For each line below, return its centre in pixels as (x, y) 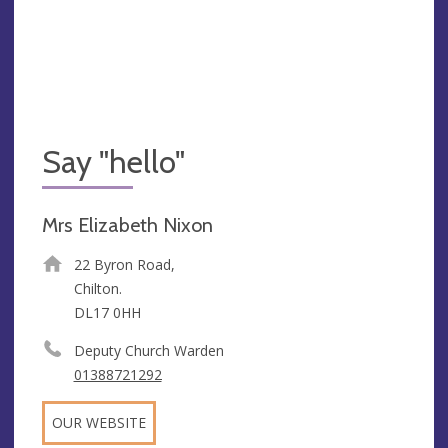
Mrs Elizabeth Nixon (127, 225)
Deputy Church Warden (148, 351)
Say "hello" (113, 162)
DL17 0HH (107, 313)
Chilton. (97, 289)
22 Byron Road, (124, 265)
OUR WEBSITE (99, 423)
